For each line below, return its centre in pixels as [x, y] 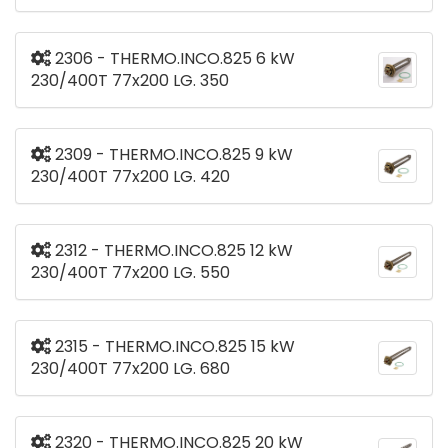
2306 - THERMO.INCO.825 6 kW [173, 59]
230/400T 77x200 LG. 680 [130, 369]
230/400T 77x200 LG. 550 [130, 273]
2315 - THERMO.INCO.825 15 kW [173, 347]
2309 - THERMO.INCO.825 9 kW [172, 155]
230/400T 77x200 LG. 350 [130, 81]
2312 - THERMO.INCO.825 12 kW [172, 251]
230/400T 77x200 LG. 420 [130, 177]
